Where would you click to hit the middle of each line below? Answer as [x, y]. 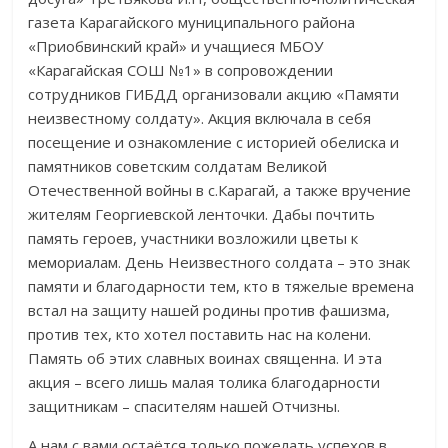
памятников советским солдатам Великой [178, 165]
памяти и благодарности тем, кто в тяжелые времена [221, 285]
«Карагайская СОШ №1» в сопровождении [181, 69]
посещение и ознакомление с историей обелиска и [214, 141]
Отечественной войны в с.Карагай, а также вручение [220, 189]
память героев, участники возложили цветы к [193, 237]
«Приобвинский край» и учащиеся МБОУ [176, 45]
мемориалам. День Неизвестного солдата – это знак [219, 261]
